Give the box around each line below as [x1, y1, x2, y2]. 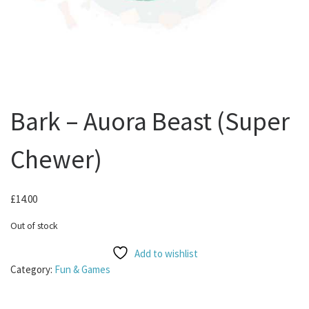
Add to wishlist [134, 247, 198, 260]
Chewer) [10, 143, 102, 175]
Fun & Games [54, 263, 110, 276]
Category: [10, 263, 54, 276]
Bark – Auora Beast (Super [10, 105, 290, 137]
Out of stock [10, 219, 58, 232]
